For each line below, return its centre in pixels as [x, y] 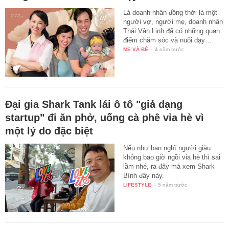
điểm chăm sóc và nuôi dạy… [168, 40]
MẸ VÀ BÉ [136, 50]
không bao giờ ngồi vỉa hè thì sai [172, 157]
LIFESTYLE [138, 185]
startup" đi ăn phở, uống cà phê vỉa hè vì [105, 118]
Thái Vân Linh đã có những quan [172, 31]
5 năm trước [173, 185]
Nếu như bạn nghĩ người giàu [167, 148]
